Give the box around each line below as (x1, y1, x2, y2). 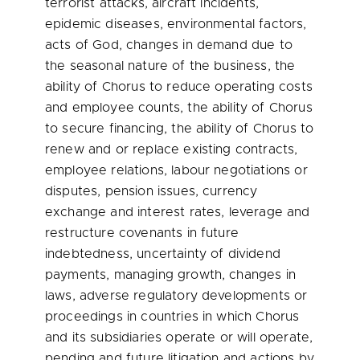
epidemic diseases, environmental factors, (45, 18, 307, 31)
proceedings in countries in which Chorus (45, 310, 300, 323)
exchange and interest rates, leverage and (45, 206, 310, 219)
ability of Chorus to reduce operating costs (45, 80, 313, 93)
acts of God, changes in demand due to (45, 39, 292, 51)
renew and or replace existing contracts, (45, 143, 298, 156)
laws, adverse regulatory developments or (45, 289, 308, 302)
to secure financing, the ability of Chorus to (45, 122, 314, 135)
